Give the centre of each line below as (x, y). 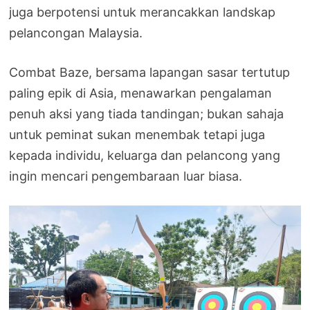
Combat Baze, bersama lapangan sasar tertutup (150, 72)
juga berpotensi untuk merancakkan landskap (143, 12)
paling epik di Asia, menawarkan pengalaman (141, 93)
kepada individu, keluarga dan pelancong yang (145, 155)
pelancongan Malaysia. (76, 33)
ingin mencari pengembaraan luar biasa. (126, 176)
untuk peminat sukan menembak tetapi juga (137, 134)
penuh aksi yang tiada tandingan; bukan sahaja (147, 113)
